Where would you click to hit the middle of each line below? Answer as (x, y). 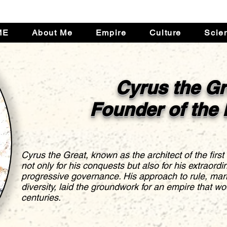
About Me (52, 33)
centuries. (41, 197)
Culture (165, 33)
